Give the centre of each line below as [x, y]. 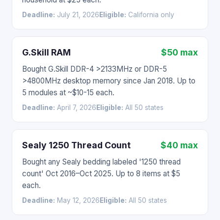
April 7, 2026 [76, 108]
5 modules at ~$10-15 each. [68, 93]
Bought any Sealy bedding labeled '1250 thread [101, 162]
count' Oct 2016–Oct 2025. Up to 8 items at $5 [101, 174]
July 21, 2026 [77, 15]
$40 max [179, 145]
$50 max [179, 52]
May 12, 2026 [77, 200]
